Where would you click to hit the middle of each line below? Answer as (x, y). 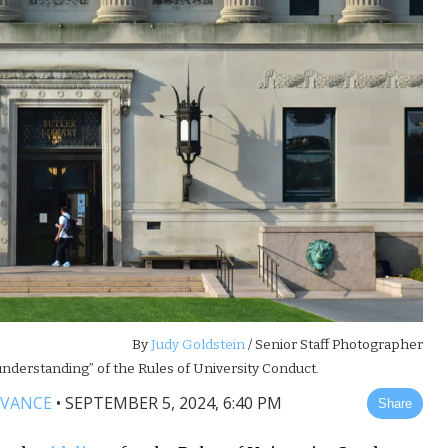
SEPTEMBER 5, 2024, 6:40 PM (174, 403)
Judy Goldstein (197, 345)
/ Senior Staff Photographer (334, 345)
